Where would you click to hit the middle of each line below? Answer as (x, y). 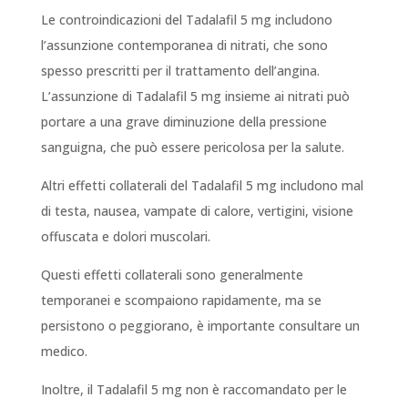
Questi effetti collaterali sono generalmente (172, 275)
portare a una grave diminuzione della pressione (184, 122)
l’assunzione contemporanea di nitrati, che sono (184, 46)
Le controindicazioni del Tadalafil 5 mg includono (186, 20)
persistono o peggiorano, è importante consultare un (200, 326)
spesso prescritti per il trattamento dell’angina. (180, 71)
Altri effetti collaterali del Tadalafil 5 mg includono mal (202, 186)
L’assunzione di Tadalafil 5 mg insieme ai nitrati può (195, 97)
